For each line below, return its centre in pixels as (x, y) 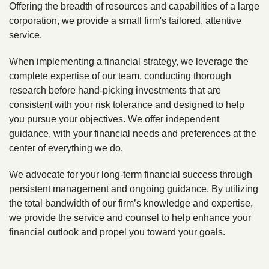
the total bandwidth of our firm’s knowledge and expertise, (131, 203)
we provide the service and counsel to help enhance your (130, 218)
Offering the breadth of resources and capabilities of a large (134, 6)
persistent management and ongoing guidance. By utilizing (134, 189)
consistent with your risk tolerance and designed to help (127, 105)
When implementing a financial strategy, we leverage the (129, 62)
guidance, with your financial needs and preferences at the (133, 134)
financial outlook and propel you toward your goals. (117, 232)
